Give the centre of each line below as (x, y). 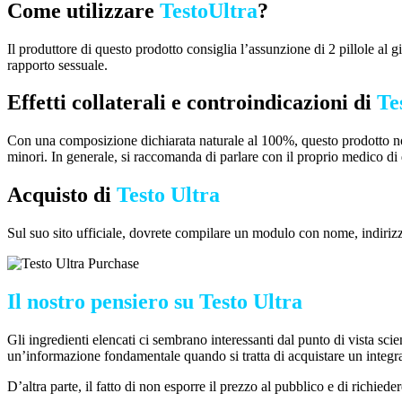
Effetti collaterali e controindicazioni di (192, 103)
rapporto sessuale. (57, 65)
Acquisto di (62, 195)
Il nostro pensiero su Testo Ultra (155, 302)
